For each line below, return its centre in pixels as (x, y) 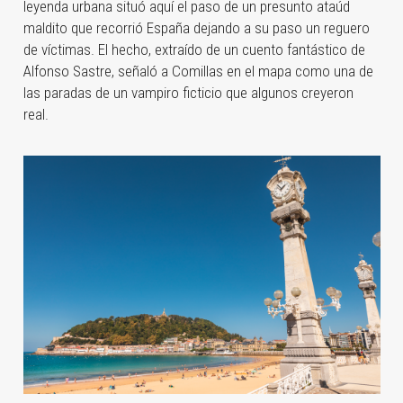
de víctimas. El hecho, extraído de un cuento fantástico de (194, 49)
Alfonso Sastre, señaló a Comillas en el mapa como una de (198, 71)
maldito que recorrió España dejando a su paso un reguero (196, 27)
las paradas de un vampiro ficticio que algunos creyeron (188, 92)
